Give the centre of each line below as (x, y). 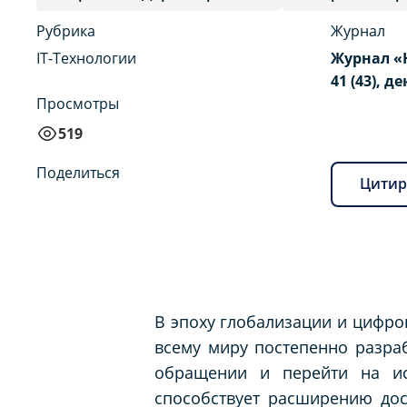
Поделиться (78, 172)
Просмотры (78, 103)
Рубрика (66, 30)
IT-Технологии (86, 58)
